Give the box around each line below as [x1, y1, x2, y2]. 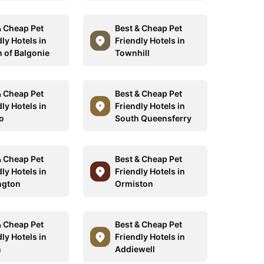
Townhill [114, 48, 150, 58]
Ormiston [114, 179, 153, 189]
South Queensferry [114, 113, 192, 123]
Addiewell [114, 244, 155, 254]
